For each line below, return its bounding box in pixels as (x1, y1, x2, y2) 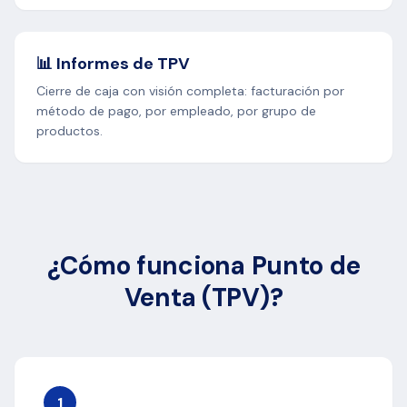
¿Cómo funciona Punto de (46, 249, 361, 283)
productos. (36, 123, 103, 140)
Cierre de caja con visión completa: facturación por (36, 83, 344, 100)
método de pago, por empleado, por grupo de (36, 103, 316, 120)
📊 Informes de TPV (36, 53, 190, 75)
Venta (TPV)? (124, 281, 283, 315)
